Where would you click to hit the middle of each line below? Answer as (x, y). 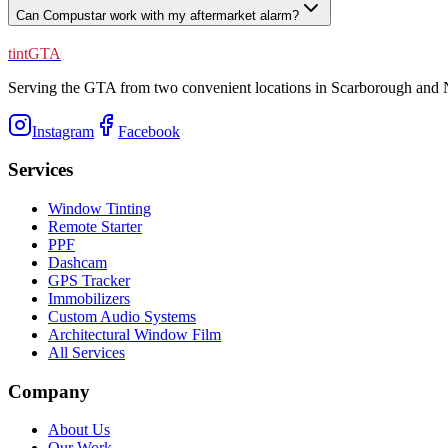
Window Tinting (99, 208)
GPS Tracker (89, 280)
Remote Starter (95, 226)
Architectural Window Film (134, 334)
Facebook (149, 131)
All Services (86, 352)
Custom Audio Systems (122, 316)
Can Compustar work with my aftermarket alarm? (157, 15)
